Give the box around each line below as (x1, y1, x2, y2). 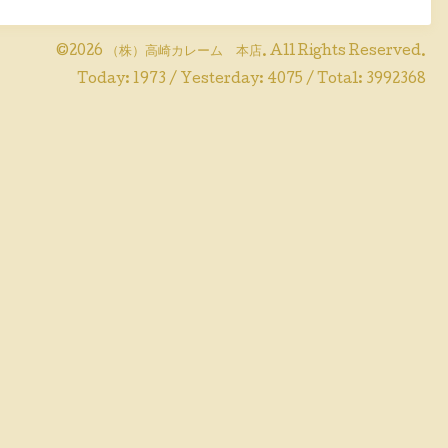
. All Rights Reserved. (262, 45, 426, 60)
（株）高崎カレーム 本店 (106, 45, 262, 60)
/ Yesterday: (166, 73, 267, 88)
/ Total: (303, 73, 366, 88)
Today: (77, 73, 133, 88)
